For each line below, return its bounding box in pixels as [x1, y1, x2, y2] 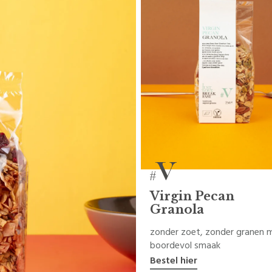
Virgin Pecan [150, 189, 234, 204]
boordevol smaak [150, 239, 220, 253]
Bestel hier [150, 254, 197, 268]
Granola [150, 202, 204, 217]
